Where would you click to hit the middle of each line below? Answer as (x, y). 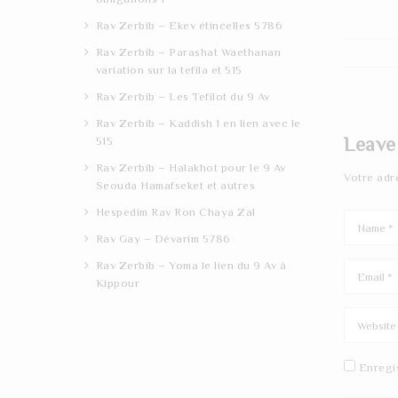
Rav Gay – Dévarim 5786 (163, 238)
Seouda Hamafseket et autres (175, 185)
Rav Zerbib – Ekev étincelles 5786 (189, 25)
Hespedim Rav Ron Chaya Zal (175, 211)
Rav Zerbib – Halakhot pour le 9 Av (191, 167)
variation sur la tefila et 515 (169, 69)
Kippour (117, 283)
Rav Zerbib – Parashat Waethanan (188, 52)
